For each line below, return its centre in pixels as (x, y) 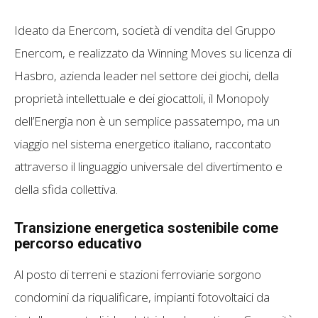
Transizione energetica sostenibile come (146, 228)
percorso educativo (78, 244)
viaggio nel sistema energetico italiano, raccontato (143, 144)
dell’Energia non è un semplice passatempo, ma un (147, 121)
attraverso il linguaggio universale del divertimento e (148, 167)
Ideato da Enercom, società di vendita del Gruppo (145, 31)
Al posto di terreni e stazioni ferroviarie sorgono (138, 275)
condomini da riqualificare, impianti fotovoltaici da (142, 297)
